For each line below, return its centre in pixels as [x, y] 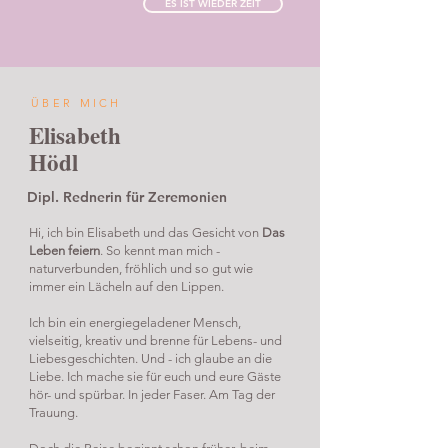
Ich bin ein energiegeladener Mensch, [135, 322]
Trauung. [55, 412]
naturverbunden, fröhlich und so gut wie [141, 268]
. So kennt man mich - [160, 250]
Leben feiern [64, 250]
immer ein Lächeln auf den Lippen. [126, 286]
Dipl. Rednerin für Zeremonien [127, 197]
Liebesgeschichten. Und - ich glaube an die [150, 358]
